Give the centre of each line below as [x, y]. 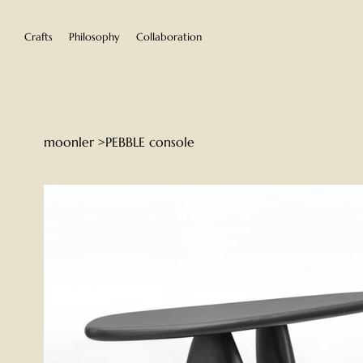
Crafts [38, 36]
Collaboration [169, 36]
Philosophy [94, 36]
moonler [68, 141]
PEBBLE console [149, 141]
